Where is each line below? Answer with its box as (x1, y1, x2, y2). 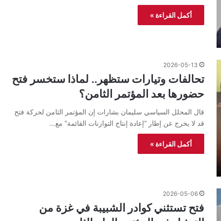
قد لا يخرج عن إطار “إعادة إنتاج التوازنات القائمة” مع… (49, 118, 204, 127)
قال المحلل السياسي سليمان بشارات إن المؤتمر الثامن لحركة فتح (14, 107, 204, 116)
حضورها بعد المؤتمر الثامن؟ (79, 87, 204, 100)
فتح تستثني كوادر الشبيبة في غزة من (39, 201, 204, 214)
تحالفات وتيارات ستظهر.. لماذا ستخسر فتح (12, 72, 204, 85)
